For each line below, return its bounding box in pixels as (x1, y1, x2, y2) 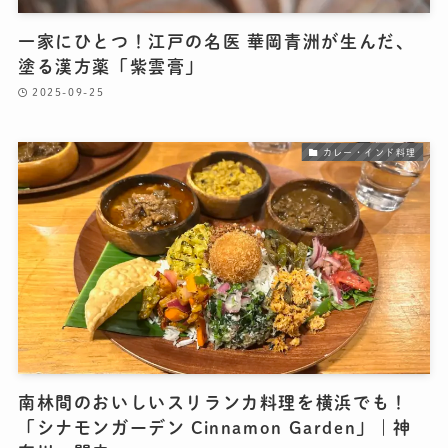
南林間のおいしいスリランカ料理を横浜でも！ (17, 393, 409, 411)
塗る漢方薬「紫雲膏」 (17, 58, 205, 76)
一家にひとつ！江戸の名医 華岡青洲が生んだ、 (17, 33, 415, 51)
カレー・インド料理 (322, 147, 417, 157)
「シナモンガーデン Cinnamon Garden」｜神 (17, 418, 413, 436)
